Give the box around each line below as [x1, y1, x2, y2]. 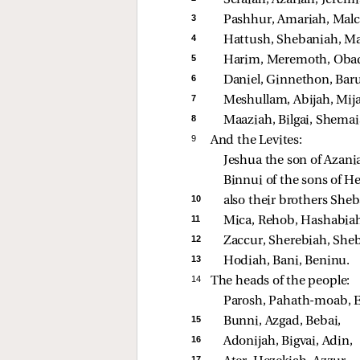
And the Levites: [210, 133, 302, 147]
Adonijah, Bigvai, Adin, [223, 334, 356, 348]
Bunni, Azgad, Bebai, [223, 314, 344, 328]
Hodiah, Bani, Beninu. [223, 254, 353, 268]
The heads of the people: [210, 274, 350, 288]
